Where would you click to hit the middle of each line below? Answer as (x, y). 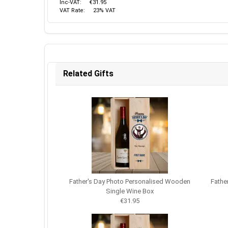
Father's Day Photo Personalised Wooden (130, 181)
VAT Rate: (72, 10)
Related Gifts (88, 74)
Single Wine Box (130, 191)
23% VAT (104, 10)
